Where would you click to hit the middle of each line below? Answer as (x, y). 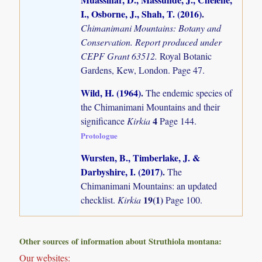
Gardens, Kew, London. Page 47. (143, 70)
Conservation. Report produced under (151, 42)
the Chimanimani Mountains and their (151, 107)
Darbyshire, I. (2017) (122, 172)
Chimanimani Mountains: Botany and (151, 27)
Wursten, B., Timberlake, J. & (141, 158)
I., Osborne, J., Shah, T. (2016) (142, 13)
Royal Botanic (186, 56)
